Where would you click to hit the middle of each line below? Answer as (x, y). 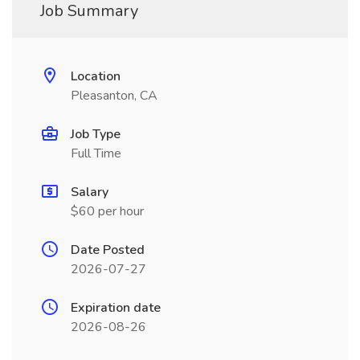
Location (96, 76)
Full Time (96, 153)
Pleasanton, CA (114, 96)
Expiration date (116, 308)
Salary (90, 192)
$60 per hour (107, 211)
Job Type (96, 134)
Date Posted (108, 250)
